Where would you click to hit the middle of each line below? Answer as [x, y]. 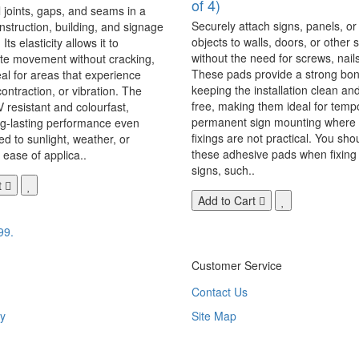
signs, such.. [223, 169]
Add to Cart [227, 200]
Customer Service [237, 265]
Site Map [214, 315]
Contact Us [220, 291]
